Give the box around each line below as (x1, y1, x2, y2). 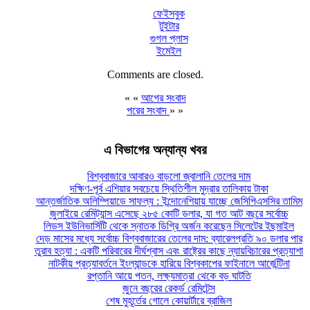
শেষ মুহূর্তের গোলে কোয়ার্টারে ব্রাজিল (106, 295, 232, 307)
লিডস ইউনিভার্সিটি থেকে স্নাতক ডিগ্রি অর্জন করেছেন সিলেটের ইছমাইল (44, 220, 294, 232)
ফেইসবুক (153, 7, 185, 19)
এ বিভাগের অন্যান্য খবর (103, 142, 207, 157)
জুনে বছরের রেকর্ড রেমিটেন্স (122, 282, 215, 295)
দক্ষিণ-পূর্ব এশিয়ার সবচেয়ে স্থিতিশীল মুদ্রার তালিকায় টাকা (69, 183, 268, 195)
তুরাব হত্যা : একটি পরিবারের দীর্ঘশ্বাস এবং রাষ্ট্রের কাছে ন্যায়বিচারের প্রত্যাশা (35, 245, 303, 257)
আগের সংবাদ (140, 91, 186, 104)
